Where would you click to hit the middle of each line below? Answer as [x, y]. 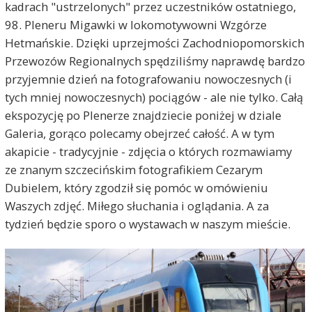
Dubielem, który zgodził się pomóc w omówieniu [136, 188]
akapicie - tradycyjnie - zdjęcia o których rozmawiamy [148, 152]
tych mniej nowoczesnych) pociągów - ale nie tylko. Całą [154, 97]
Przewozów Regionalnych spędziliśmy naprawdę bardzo [155, 61]
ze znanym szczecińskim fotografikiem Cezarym [133, 170]
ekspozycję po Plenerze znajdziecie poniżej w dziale [143, 116]
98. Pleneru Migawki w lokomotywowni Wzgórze [135, 25]
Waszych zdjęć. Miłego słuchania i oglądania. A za [136, 206]
